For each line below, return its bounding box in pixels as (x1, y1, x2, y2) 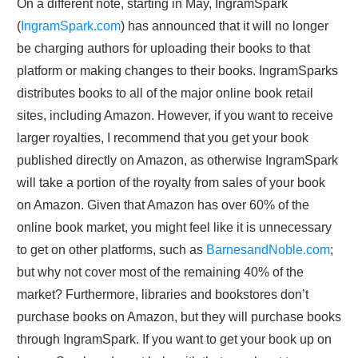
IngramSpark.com (21, 19, 121, 34)
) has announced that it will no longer (121, 19, 328, 34)
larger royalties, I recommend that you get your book (17, 131, 308, 145)
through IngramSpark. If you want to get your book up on (17, 332, 332, 347)
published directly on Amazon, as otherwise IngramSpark (17, 153, 338, 168)
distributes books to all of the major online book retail (17, 86, 313, 101)
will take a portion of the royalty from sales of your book (17, 176, 325, 190)
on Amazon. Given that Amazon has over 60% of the (17, 198, 309, 213)
